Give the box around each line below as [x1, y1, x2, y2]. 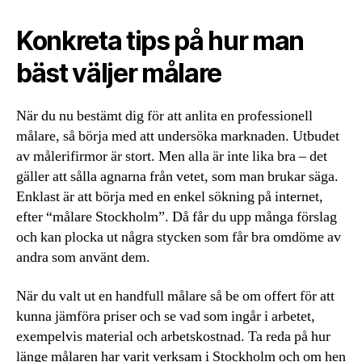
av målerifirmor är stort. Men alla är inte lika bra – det [16, 147, 327, 166]
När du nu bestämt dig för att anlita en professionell [16, 107, 313, 125]
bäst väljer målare [16, 57, 222, 89]
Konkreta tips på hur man [16, 25, 305, 57]
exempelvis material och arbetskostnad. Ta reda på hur [16, 326, 330, 346]
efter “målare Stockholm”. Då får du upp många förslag [16, 208, 337, 226]
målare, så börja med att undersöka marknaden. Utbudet [16, 127, 339, 145]
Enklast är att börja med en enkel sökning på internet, [16, 187, 323, 206]
